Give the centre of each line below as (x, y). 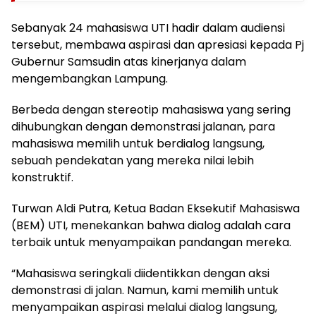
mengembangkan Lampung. (90, 79)
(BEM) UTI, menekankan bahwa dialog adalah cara (151, 226)
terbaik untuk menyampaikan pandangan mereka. (151, 243)
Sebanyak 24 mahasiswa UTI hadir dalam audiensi (148, 28)
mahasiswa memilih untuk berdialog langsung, (138, 144)
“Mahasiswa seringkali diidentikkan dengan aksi (140, 274)
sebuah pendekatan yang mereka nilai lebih (133, 161)
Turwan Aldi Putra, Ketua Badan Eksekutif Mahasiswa (156, 209)
